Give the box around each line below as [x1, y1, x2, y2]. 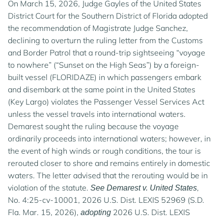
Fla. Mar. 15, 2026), [8, 207, 81, 217]
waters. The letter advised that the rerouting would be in [8, 170, 208, 180]
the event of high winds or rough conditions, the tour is [8, 146, 201, 156]
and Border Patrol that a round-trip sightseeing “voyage [8, 48, 205, 57]
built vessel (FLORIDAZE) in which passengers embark [8, 72, 201, 82]
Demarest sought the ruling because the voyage [8, 121, 179, 131]
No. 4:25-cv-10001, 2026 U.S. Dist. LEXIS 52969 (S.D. [8, 195, 204, 205]
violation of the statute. [8, 183, 90, 192]
